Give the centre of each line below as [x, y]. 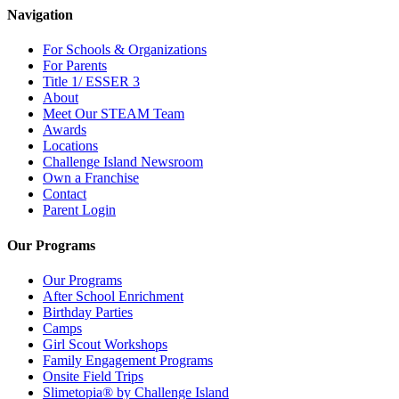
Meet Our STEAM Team [114, 114]
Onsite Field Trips [93, 376]
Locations [70, 146]
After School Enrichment [113, 296]
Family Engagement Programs [128, 360]
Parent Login [79, 210]
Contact [65, 194]
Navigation [40, 15]
